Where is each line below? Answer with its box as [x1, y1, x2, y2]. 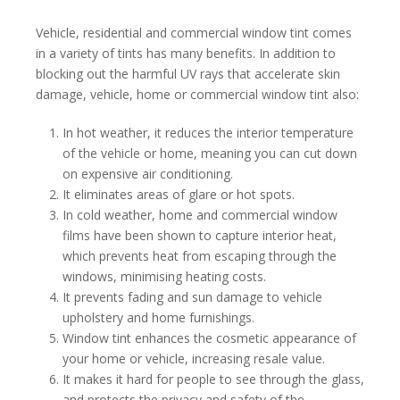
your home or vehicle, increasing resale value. [62, 350, 325, 368]
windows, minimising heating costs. [62, 268, 266, 286]
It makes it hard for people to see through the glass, [62, 371, 364, 388]
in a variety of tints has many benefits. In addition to [36, 45, 336, 62]
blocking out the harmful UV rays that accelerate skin [36, 65, 340, 83]
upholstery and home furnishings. [62, 309, 254, 327]
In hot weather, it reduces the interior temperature [62, 124, 354, 142]
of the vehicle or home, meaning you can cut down [62, 145, 357, 162]
